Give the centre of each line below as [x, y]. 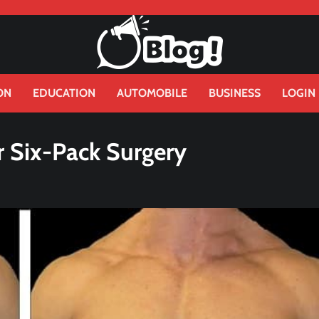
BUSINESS [235, 93]
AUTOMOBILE [152, 93]
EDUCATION [64, 93]
